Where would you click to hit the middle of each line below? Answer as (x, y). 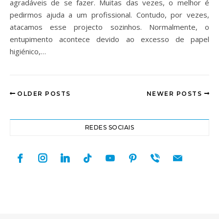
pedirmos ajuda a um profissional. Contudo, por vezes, (109, 14)
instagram (54, 155)
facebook (31, 155)
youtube (118, 155)
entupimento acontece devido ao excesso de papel (109, 39)
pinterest (142, 155)
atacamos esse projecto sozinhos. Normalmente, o (109, 27)
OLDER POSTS (43, 93)
